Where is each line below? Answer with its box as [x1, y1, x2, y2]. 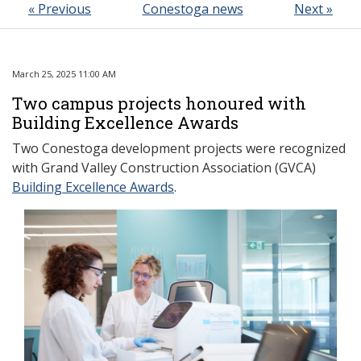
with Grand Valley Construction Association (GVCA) [12, 159, 316, 176]
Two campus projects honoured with [12, 93, 306, 114]
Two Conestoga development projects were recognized [12, 139, 346, 157]
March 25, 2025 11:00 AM [12, 68, 116, 80]
